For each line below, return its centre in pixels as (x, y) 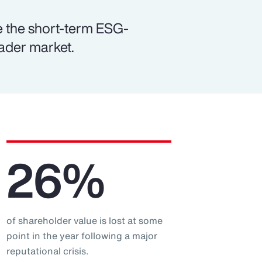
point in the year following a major (82, 236)
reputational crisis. (47, 251)
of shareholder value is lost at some (84, 221)
